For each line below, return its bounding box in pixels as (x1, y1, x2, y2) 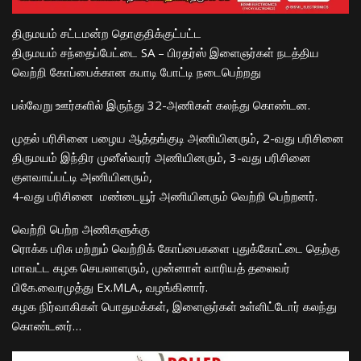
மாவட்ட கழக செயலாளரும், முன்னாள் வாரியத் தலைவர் (12, 259, 290, 276)
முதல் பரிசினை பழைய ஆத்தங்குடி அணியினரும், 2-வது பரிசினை (12, 130, 347, 147)
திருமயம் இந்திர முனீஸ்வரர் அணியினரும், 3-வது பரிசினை (12, 149, 314, 166)
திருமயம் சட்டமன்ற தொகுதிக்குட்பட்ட (12, 25, 201, 42)
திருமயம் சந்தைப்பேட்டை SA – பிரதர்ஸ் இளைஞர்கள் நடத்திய (12, 44, 322, 61)
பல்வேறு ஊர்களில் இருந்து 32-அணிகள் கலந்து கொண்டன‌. (12, 97, 310, 114)
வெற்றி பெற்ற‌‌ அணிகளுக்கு (12, 221, 150, 238)
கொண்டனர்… (12, 317, 81, 334)
